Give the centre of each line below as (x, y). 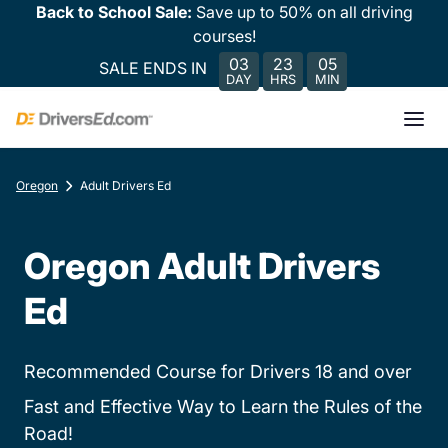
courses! (224, 36)
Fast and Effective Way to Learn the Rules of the (223, 406)
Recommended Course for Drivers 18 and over (218, 371)
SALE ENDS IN (153, 67)
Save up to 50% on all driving (304, 12)
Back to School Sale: (115, 12)
